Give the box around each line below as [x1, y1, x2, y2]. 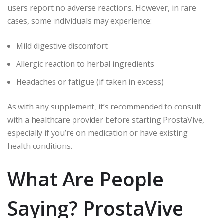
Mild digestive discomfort [16, 40, 108, 51]
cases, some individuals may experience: [7, 15, 152, 26]
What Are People [7, 165, 163, 192]
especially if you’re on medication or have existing [7, 127, 188, 138]
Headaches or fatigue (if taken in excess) [16, 76, 163, 87]
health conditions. [7, 140, 72, 151]
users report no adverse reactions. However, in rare [7, 2, 196, 13]
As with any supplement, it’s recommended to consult [7, 101, 201, 112]
